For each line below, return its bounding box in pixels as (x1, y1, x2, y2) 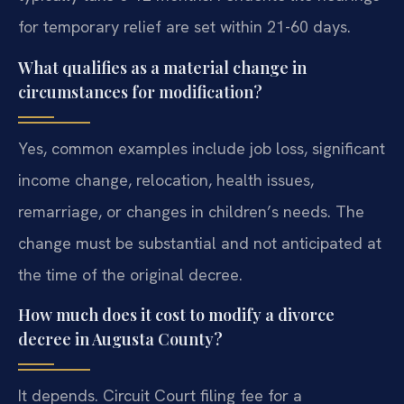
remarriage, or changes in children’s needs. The (18, 200, 364, 222)
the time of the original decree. (18, 263, 243, 285)
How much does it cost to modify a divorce (18, 304, 335, 326)
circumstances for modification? (18, 80, 262, 103)
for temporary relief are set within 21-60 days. (18, 16, 351, 38)
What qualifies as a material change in (18, 56, 307, 78)
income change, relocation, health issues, (18, 169, 314, 190)
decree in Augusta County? (18, 328, 223, 351)
